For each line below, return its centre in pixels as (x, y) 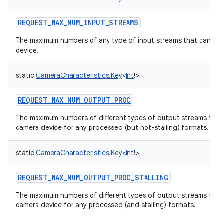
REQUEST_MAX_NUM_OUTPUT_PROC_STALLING (93, 177)
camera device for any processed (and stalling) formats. (106, 205)
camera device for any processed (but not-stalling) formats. (112, 127)
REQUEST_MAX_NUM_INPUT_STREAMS (78, 23)
